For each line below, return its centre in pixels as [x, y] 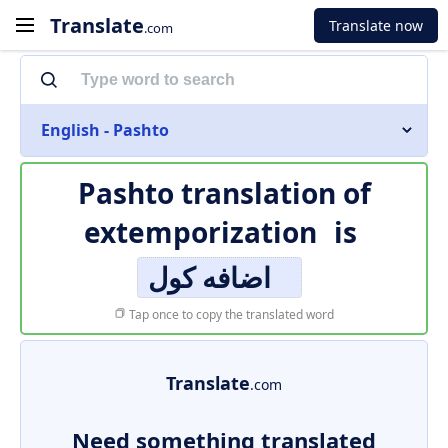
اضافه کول [209, 277]
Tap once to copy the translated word [230, 314]
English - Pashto [105, 130]
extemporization [200, 232]
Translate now [376, 25]
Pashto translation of [224, 193]
